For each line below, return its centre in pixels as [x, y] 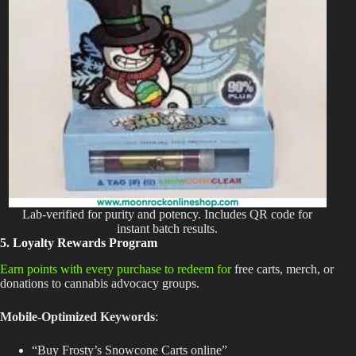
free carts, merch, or [282, 269]
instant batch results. [168, 228]
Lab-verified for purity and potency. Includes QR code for [168, 214]
